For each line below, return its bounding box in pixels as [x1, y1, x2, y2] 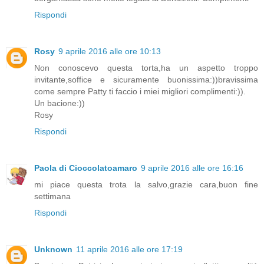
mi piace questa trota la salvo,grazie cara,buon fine [34, 180, 258, 190]
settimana [34, 192, 71, 202]
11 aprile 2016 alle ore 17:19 [76, 245, 183, 255]
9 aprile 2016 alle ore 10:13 [58, 47, 161, 57]
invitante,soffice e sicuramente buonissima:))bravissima [34, 75, 258, 85]
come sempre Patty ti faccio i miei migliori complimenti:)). [34, 87, 246, 97]
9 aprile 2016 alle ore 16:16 [141, 163, 243, 173]
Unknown [34, 245, 72, 255]
